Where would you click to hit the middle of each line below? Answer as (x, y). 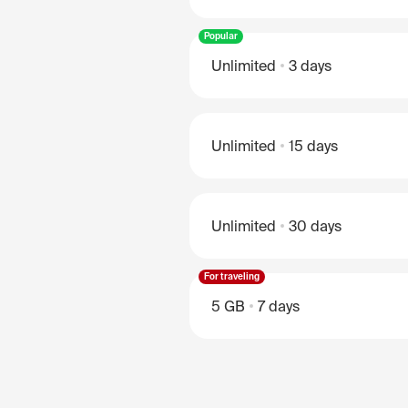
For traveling (232, 276)
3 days (310, 66)
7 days (279, 306)
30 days (315, 226)
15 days (313, 146)
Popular (221, 36)
